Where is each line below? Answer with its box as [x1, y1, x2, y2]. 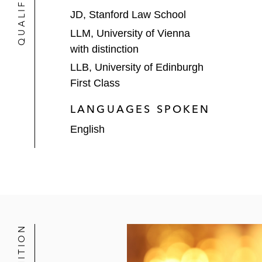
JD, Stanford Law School [70, 9, 186, 20]
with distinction [70, 43, 139, 55]
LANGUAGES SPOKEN [70, 102, 211, 116]
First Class [70, 77, 120, 89]
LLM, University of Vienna [70, 27, 190, 39]
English [70, 123, 105, 135]
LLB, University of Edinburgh [70, 61, 204, 73]
